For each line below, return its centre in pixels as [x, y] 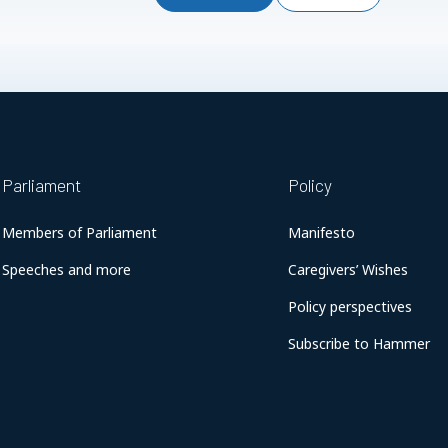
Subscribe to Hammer [359, 343]
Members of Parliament [80, 232]
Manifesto [322, 232]
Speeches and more [67, 269]
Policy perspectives [350, 306]
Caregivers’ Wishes [348, 269]
